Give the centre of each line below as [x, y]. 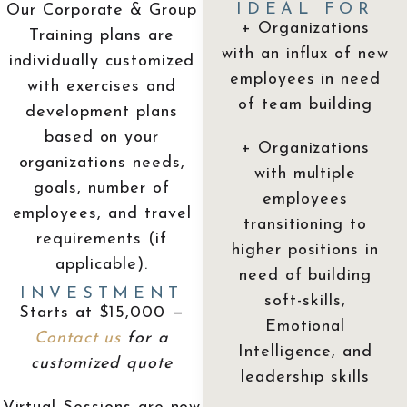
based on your [102, 137]
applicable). [102, 264]
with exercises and [102, 86]
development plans [102, 112]
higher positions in [305, 250]
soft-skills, [305, 301]
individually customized [102, 61]
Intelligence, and [305, 352]
